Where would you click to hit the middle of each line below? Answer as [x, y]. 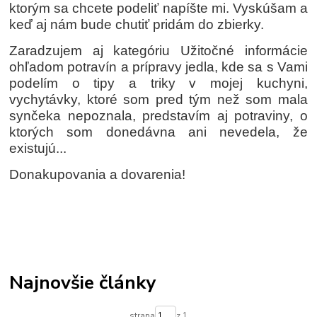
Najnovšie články [83, 282]
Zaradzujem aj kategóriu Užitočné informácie [158, 50]
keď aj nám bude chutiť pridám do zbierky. [137, 24]
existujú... [38, 148]
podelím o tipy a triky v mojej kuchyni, [158, 83]
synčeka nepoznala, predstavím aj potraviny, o [158, 115]
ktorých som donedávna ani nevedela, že [158, 132]
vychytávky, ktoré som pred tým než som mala [158, 99]
